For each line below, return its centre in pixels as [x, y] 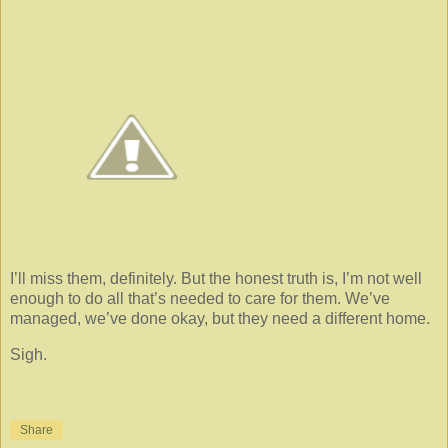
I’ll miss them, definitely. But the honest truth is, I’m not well [216, 279]
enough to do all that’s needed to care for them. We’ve [200, 299]
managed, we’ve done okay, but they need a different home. [220, 319]
